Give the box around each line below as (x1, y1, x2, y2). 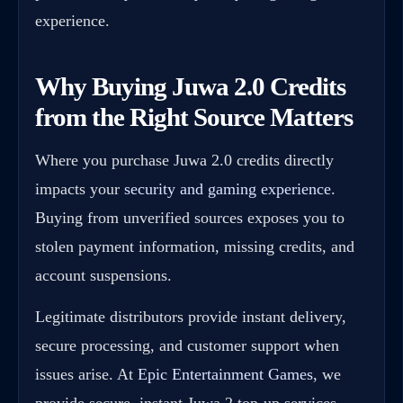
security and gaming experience (124, 179, 331, 198)
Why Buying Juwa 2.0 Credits (35, 72, 345, 102)
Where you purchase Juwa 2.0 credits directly (35, 150, 334, 169)
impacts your (35, 179, 124, 198)
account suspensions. (35, 265, 172, 284)
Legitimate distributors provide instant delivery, (35, 307, 346, 326)
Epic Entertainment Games (138, 364, 313, 383)
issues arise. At (35, 364, 138, 383)
